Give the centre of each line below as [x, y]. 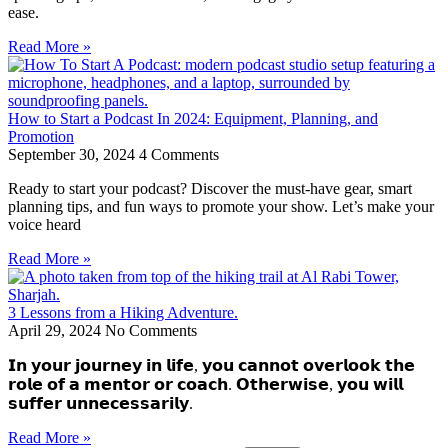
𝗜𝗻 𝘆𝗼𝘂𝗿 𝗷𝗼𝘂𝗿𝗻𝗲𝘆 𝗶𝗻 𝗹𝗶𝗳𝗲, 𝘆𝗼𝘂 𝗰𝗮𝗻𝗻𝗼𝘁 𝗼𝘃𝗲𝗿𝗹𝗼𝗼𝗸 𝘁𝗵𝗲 [211, 365]
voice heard [44, 224]
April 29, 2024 [56, 330]
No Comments [151, 330]
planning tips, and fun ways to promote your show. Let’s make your [221, 206]
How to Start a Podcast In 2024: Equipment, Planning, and [193, 118]
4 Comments [179, 154]
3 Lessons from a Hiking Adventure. [123, 312]
